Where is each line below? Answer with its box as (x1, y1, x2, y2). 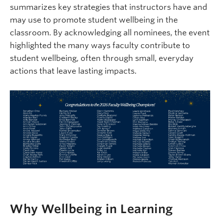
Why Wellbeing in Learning (10, 201, 174, 216)
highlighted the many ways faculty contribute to (10, 41, 190, 51)
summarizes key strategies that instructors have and (10, 2, 207, 12)
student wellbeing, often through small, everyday (10, 54, 193, 63)
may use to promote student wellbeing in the (10, 15, 178, 25)
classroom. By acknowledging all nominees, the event (10, 28, 210, 38)
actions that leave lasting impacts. (10, 66, 137, 76)
